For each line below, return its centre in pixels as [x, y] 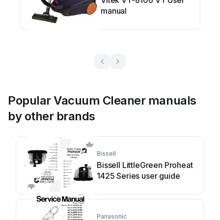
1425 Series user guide [138, 176]
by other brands [52, 116]
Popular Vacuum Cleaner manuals [102, 100]
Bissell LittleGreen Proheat [145, 165]
